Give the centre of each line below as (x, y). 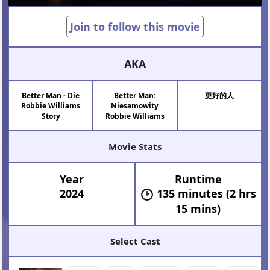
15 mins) (198, 208)
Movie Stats (135, 146)
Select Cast (135, 241)
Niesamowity (135, 105)
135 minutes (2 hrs (206, 193)
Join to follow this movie (135, 26)
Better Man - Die (51, 95)
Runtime (198, 179)
